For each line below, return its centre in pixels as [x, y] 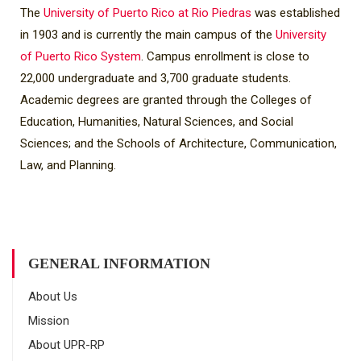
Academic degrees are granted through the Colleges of [166, 100]
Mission [49, 321]
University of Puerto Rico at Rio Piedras [147, 13]
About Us [53, 297]
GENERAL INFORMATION [119, 263]
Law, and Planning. [68, 165]
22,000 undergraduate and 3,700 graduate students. [156, 78]
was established [296, 13]
